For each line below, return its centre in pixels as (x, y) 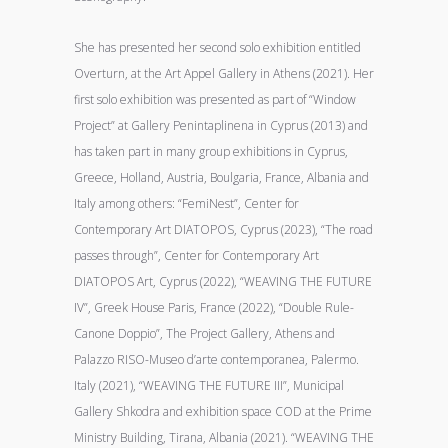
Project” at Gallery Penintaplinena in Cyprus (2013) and (221, 125)
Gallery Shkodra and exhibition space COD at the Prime (223, 411)
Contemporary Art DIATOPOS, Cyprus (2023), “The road (223, 229)
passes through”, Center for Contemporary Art (196, 255)
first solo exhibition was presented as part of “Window (215, 99)
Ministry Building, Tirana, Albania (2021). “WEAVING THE (224, 437)
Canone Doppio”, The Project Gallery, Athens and (204, 333)
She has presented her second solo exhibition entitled (217, 47)
